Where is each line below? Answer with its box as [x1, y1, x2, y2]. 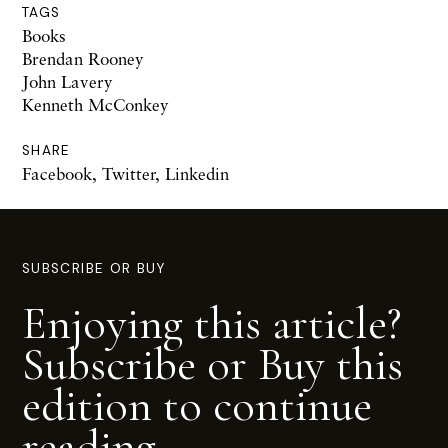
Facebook [22, 163, 92, 185]
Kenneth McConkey [22, 94, 169, 116]
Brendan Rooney [22, 48, 144, 70]
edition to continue [22, 377, 372, 434]
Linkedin [165, 163, 229, 185]
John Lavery [22, 71, 113, 93]
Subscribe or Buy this [22, 336, 403, 393]
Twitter [102, 163, 155, 185]
